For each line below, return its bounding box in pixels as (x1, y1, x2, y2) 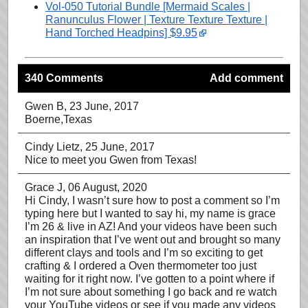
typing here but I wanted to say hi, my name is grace (25, 208, 276, 219)
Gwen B (25, 100, 64, 112)
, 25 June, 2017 (80, 141, 155, 153)
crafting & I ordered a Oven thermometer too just (25, 260, 256, 272)
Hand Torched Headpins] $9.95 (45, 27, 197, 38)
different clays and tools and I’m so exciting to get (25, 247, 263, 258)
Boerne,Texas (25, 113, 92, 125)
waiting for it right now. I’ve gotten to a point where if (25, 273, 274, 285)
